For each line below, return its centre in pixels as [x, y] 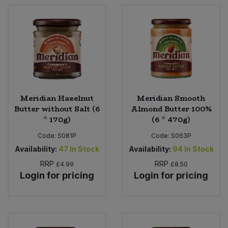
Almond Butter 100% [171, 109]
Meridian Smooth [171, 98]
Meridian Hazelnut [57, 98]
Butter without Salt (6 [57, 109]
